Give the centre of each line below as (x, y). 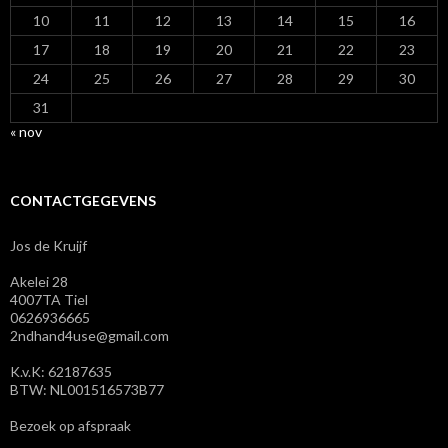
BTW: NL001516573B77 (87, 390)
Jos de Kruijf (48, 246)
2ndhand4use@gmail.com (89, 336)
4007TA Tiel (49, 300)
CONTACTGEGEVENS (83, 201)
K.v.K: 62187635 (61, 372)
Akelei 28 (39, 282)
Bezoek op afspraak (70, 426)
